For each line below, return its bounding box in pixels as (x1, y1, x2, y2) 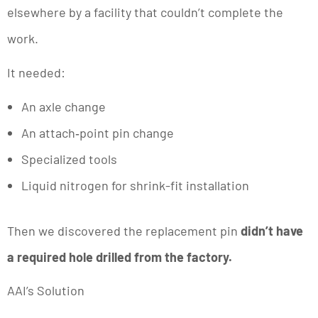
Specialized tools (21, 150, 117, 167)
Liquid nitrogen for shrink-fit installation (21, 177, 249, 193)
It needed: (7, 64, 65, 80)
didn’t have (241, 222, 303, 238)
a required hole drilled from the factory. (7, 248, 232, 265)
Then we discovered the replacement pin (7, 222, 241, 238)
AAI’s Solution (7, 283, 84, 299)
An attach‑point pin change (21, 124, 174, 141)
